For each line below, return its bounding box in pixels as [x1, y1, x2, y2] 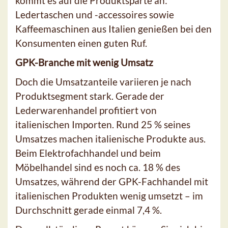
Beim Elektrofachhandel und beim [15, 147, 161, 159]
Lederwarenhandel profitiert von [15, 104, 157, 116]
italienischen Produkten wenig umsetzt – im [15, 189, 203, 202]
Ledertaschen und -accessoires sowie [15, 8, 174, 20]
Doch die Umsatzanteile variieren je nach [15, 75, 191, 88]
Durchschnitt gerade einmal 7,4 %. [15, 204, 164, 216]
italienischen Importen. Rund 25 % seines [15, 118, 190, 130]
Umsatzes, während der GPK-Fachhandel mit [15, 175, 208, 187]
